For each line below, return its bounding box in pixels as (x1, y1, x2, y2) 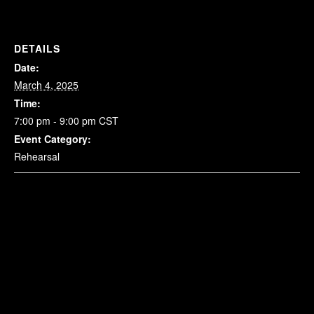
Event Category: (14, 132, 91, 146)
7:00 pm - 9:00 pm (14, 114, 99, 128)
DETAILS (14, 41, 60, 55)
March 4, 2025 (14, 78, 78, 92)
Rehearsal (14, 149, 60, 163)
